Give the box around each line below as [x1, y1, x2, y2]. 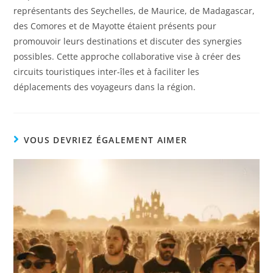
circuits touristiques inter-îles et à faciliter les [13, 66, 200, 78]
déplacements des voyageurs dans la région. [13, 81, 196, 93]
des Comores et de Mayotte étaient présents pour [13, 20, 217, 32]
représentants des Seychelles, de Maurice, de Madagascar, [13, 5, 255, 17]
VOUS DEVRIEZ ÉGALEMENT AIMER [23, 134, 188, 146]
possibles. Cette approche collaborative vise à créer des [13, 51, 241, 63]
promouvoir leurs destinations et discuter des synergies [13, 35, 243, 48]
